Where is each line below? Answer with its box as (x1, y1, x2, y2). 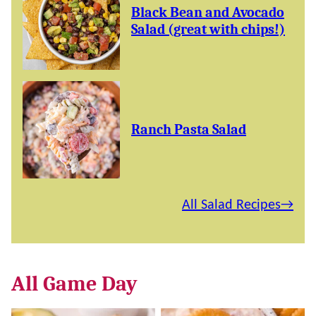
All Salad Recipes (182, 198, 281, 212)
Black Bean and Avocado (131, 4, 284, 20)
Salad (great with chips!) (131, 21, 285, 37)
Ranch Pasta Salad (131, 121, 246, 138)
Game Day (43, 272, 138, 296)
